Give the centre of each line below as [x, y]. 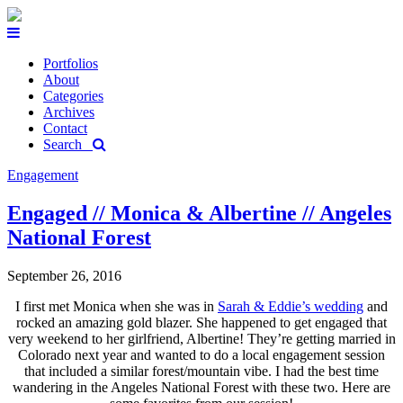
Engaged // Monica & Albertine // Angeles [199, 213]
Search [68, 144]
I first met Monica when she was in [116, 306]
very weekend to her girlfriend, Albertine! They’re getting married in [201, 338]
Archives [69, 112]
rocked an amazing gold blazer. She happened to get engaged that [201, 322]
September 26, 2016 [64, 275]
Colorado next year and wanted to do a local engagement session [201, 354]
